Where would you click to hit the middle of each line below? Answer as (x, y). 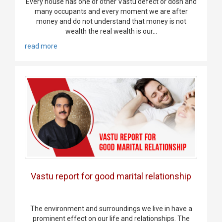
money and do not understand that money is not (111, 22)
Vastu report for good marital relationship (111, 176)
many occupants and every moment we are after (111, 12)
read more (41, 46)
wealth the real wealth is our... (111, 31)
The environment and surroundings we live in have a (111, 208)
